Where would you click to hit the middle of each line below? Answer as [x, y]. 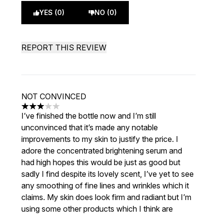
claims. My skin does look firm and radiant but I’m [106, 197]
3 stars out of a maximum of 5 [73, 111]
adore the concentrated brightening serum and [102, 151]
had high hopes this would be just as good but [101, 162]
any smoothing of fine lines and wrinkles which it [105, 186]
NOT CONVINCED [54, 96]
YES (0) [52, 12]
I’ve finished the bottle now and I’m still [89, 116]
